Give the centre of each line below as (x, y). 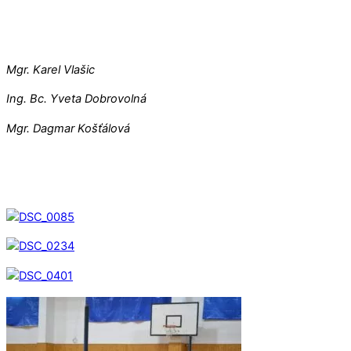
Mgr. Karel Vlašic (51, 69)
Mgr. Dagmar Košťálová (68, 128)
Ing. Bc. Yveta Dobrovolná (76, 99)
